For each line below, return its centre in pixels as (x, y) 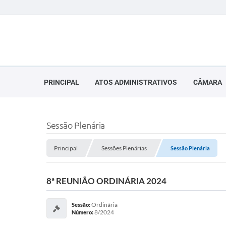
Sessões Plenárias (124, 148)
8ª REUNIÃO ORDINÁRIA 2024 (106, 181)
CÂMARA (208, 82)
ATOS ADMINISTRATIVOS (136, 82)
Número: (83, 212)
